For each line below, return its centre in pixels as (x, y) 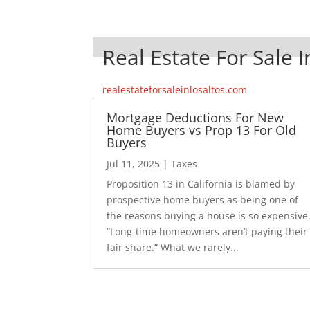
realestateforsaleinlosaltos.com (175, 89)
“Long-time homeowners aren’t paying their (207, 231)
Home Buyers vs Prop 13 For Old (202, 130)
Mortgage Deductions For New (195, 117)
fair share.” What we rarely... (173, 247)
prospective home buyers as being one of (203, 199)
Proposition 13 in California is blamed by (201, 183)
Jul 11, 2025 (134, 163)
